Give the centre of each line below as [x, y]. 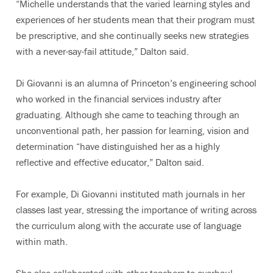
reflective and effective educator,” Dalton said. [110, 162]
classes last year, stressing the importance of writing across [136, 210]
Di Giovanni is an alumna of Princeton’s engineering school [136, 83]
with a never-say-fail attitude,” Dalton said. [102, 51]
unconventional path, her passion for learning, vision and [133, 130]
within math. [42, 241]
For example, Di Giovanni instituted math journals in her [130, 194]
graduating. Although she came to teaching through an [128, 115]
